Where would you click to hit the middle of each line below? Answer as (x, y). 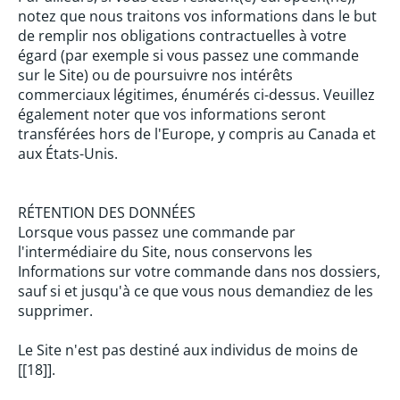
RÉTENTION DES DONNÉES (107, 212)
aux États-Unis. (68, 154)
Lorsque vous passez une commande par (157, 232)
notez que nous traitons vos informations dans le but (197, 16)
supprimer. (55, 311)
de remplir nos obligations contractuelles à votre (182, 36)
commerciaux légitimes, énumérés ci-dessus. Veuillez (196, 95)
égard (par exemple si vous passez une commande (188, 55)
